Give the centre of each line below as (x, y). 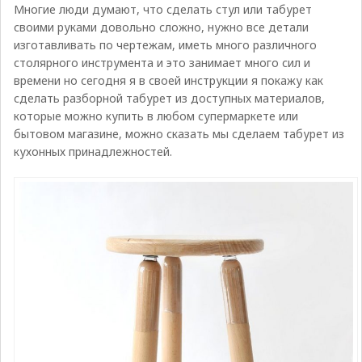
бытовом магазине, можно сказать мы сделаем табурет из (179, 134)
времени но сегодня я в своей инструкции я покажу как (168, 80)
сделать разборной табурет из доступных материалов (167, 98)
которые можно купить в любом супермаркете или (156, 116)
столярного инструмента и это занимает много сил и (162, 63)
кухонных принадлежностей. (93, 152)
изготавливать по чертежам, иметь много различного (165, 45)
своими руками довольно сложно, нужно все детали (161, 27)
